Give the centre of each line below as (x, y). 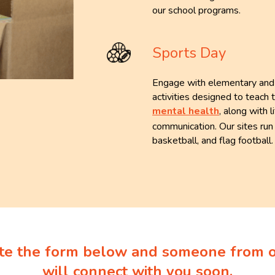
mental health (186, 111)
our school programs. (199, 11)
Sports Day (189, 53)
